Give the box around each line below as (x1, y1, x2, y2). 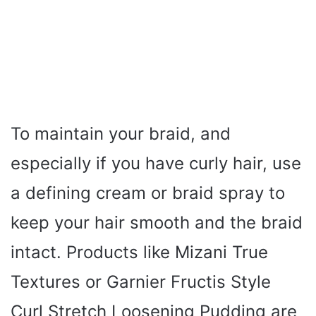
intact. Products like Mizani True (11, 241, 268, 262)
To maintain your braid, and (11, 123, 231, 144)
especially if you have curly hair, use (11, 152, 301, 174)
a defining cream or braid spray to (11, 182, 285, 203)
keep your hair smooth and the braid (11, 212, 303, 233)
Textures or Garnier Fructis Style (11, 271, 271, 292)
